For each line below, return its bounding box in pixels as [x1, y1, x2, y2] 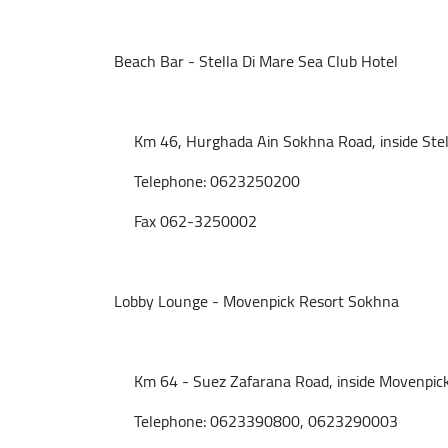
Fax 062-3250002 [114, 206, 257, 236]
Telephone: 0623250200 [114, 166, 300, 196]
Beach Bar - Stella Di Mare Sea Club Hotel [114, 46, 398, 76]
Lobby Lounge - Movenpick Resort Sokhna [114, 286, 399, 316]
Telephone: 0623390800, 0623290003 [114, 406, 398, 436]
